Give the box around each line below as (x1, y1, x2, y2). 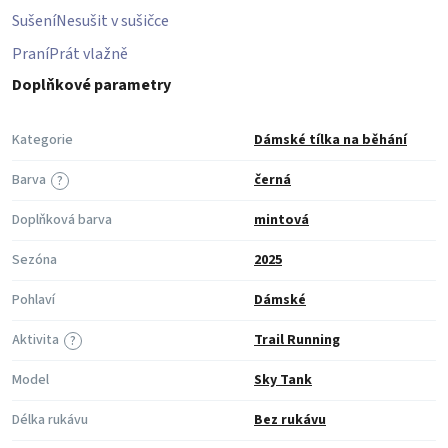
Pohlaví (12, 290, 55, 310)
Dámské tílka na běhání (254, 130, 407, 150)
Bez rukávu (254, 410, 326, 430)
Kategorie (12, 130, 73, 150)
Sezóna (12, 250, 57, 270)
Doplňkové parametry (12, 74, 171, 96)
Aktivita (12, 330, 59, 350)
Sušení (12, 10, 56, 32)
